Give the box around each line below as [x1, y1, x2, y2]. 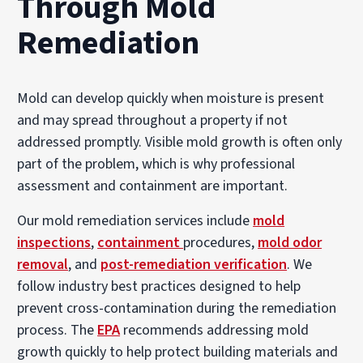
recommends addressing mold [120, 319, 310, 340]
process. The [17, 319, 98, 340]
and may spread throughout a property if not [17, 109, 288, 130]
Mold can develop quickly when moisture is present [17, 88, 325, 109]
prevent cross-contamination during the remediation [17, 297, 337, 318]
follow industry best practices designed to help [17, 275, 301, 297]
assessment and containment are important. [17, 175, 288, 196]
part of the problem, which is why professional [17, 153, 296, 174]
